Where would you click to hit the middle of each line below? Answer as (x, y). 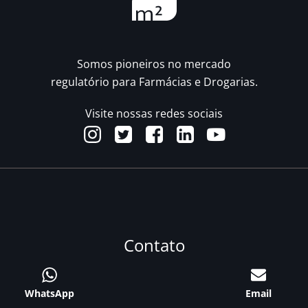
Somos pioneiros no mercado (154, 64)
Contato (154, 245)
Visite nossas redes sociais (154, 113)
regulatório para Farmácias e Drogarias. (154, 81)
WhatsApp (49, 293)
